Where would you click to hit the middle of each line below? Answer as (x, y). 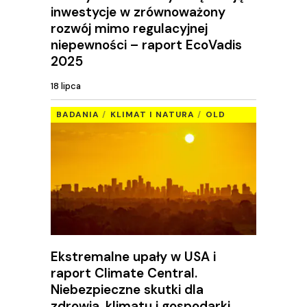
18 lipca (66, 86)
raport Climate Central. (124, 273)
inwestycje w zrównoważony (138, 12)
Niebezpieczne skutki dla (127, 289)
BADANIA (78, 114)
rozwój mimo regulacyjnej (129, 28)
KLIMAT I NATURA (152, 114)
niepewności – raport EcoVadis (146, 45)
